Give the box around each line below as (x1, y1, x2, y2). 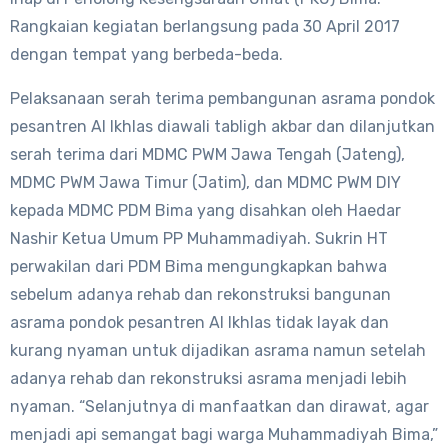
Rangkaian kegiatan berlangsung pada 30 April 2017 (10, 16, 400, 36)
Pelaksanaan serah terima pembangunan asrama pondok (10, 88, 435, 108)
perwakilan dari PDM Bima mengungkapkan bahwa (10, 256, 387, 276)
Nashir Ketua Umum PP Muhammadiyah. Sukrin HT (10, 228, 388, 248)
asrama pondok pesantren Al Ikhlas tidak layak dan (10, 312, 389, 332)
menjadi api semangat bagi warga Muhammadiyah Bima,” (10, 424, 438, 444)
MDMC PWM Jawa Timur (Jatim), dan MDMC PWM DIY (10, 172, 401, 192)
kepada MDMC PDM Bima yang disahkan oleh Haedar (10, 200, 401, 220)
